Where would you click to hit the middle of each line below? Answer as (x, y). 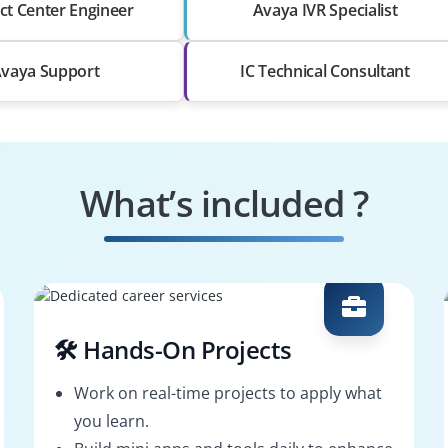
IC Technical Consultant (325, 70)
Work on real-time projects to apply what (228, 392)
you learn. (111, 420)
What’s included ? (224, 203)
